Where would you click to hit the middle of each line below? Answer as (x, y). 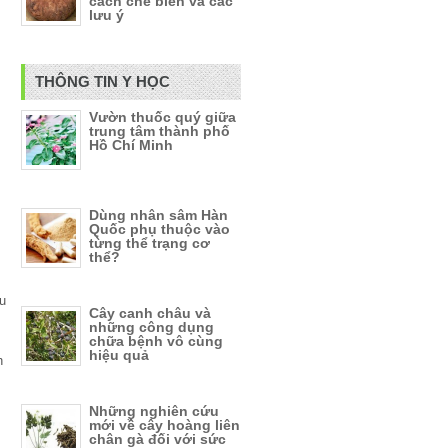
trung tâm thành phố (159, 131)
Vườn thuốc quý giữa (162, 117)
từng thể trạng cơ (149, 243)
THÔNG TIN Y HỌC (102, 81)
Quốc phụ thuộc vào (159, 229)
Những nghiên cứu (154, 411)
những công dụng (151, 327)
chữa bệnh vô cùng (156, 341)
